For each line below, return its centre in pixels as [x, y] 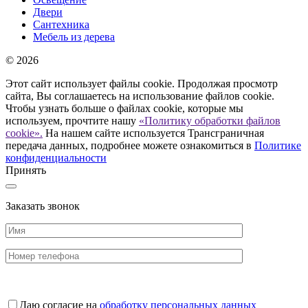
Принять [26, 170]
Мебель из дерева [74, 36]
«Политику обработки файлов [210, 120]
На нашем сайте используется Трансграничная [153, 133]
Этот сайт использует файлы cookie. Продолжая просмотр [142, 83]
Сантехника [61, 24]
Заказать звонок [43, 206]
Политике [278, 145]
